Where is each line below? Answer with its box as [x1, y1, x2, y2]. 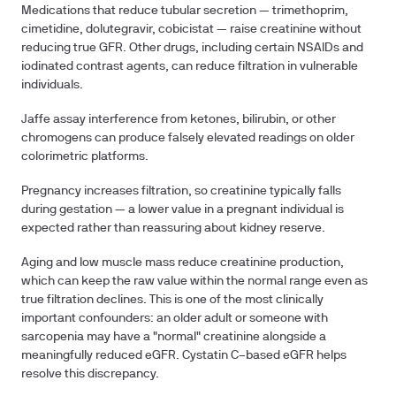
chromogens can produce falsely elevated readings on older [21, 133, 354, 144]
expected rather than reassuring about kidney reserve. [21, 223, 325, 234]
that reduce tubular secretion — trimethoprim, [90, 5, 348, 17]
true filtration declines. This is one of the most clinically [21, 294, 324, 306]
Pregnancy [21, 186, 81, 197]
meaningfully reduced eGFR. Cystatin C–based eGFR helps [21, 350, 346, 362]
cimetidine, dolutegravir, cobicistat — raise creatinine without [21, 24, 362, 35]
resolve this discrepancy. [21, 369, 159, 380]
